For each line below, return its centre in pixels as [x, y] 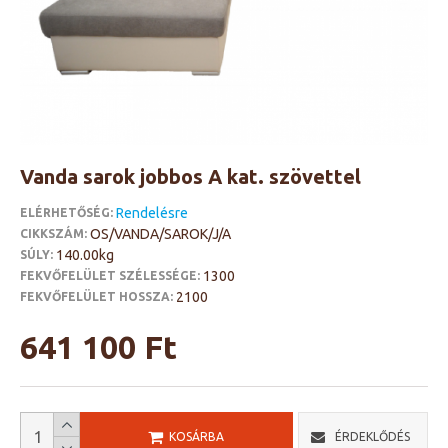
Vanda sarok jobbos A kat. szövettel [190, 176]
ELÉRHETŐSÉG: [66, 213]
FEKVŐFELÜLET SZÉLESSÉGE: [110, 276]
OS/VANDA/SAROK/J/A [160, 233]
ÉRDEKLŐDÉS [373, 436]
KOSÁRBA [197, 436]
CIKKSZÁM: [53, 234]
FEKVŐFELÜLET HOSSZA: [96, 297]
